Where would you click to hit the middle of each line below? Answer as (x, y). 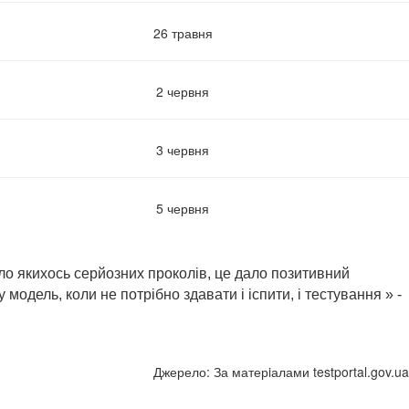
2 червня (183, 91)
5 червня (183, 208)
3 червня (183, 149)
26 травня (183, 32)
